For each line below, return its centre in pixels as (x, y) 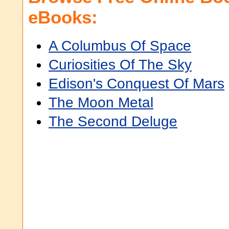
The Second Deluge (113, 121)
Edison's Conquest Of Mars (136, 84)
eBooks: (63, 17)
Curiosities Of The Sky (120, 65)
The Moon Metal (101, 102)
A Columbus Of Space (120, 46)
